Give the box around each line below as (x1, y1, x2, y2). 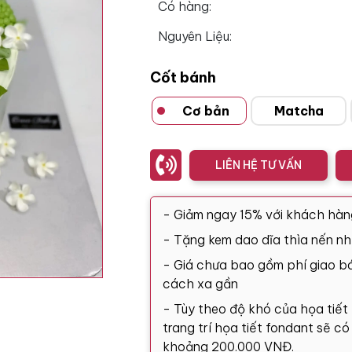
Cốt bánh (150, 68, 216, 86)
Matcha (273, 103, 324, 119)
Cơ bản (182, 103, 230, 119)
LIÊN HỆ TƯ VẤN (215, 157, 302, 172)
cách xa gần (163, 276, 238, 291)
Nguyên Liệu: (158, 28, 232, 44)
